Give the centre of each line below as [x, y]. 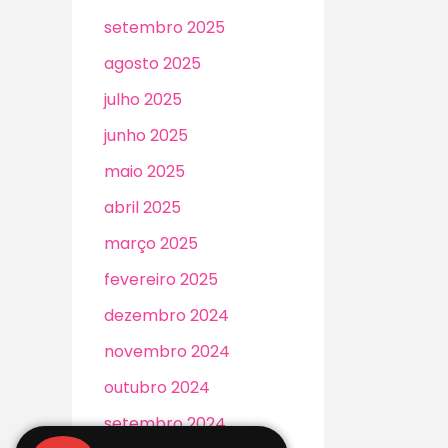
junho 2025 [146, 136]
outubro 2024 [157, 388]
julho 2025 [143, 100]
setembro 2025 [164, 28]
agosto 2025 [152, 64]
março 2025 [151, 244]
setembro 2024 [165, 424]
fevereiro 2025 [161, 280]
